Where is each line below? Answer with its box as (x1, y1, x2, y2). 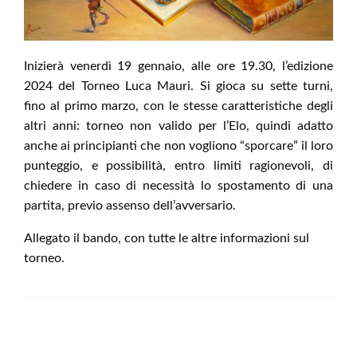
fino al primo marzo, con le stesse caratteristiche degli (24, 100, 333, 113)
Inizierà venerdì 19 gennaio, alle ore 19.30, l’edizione (24, 60, 333, 73)
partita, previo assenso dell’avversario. (24, 199, 236, 213)
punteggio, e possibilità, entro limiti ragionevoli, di (24, 159, 333, 173)
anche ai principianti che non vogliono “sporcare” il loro (24, 139, 333, 153)
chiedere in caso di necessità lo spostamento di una (24, 179, 333, 193)
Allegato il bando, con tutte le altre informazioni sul (24, 232, 309, 245)
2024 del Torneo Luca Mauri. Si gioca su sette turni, (24, 80, 333, 93)
